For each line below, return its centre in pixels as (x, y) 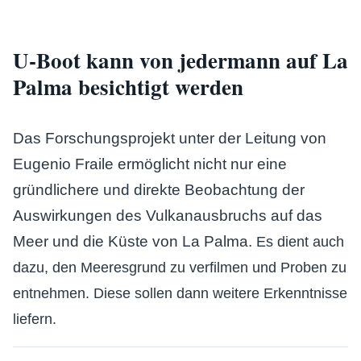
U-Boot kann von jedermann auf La (180, 60)
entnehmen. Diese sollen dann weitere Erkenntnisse (180, 293)
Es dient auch (300, 242)
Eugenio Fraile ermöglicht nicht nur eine (150, 164)
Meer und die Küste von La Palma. (135, 241)
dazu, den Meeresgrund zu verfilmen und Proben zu (180, 268)
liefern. (35, 319)
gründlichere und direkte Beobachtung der (159, 190)
